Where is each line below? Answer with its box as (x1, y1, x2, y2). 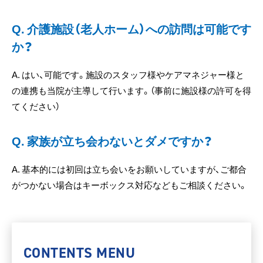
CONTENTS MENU (23, 243, 136, 262)
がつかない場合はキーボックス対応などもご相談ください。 (12, 178, 247, 191)
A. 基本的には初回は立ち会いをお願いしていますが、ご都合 (12, 162, 247, 176)
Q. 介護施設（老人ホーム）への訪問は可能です (12, 19, 251, 37)
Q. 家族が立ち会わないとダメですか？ (12, 131, 213, 149)
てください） (12, 99, 60, 113)
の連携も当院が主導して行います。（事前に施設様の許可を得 (12, 83, 251, 97)
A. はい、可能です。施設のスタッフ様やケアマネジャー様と (12, 68, 244, 81)
